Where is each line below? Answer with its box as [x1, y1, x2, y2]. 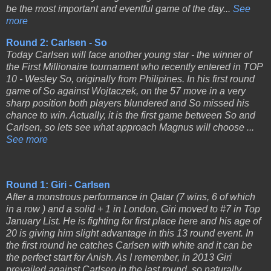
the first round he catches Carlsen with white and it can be [6, 240, 252, 251]
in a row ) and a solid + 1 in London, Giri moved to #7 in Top [6, 204, 260, 215]
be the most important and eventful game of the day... [6, 3, 233, 14]
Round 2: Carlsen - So [6, 37, 107, 48]
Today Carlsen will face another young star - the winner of [6, 49, 252, 60]
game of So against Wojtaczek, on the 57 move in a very [6, 85, 246, 96]
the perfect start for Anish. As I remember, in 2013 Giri [6, 252, 232, 263]
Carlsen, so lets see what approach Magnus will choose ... [6, 122, 254, 132]
